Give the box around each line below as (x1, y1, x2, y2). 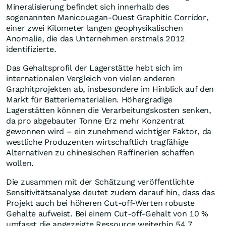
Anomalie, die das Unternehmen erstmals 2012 (6, 34, 186, 44)
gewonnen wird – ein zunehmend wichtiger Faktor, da (6, 127, 212, 137)
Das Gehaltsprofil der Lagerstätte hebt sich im (6, 63, 183, 73)
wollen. (6, 158, 36, 168)
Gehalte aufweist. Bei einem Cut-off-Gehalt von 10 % (6, 209, 208, 219)
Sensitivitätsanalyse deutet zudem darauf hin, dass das (6, 188, 215, 198)
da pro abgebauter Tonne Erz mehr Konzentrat (6, 116, 185, 126)
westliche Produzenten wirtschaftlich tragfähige (6, 137, 189, 147)
